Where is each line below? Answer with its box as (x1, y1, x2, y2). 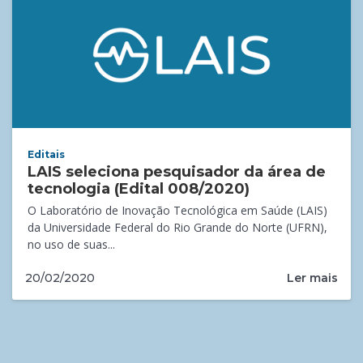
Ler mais (287, 270, 338, 285)
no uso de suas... (28, 236, 116, 252)
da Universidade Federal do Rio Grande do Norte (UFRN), (28, 219, 328, 235)
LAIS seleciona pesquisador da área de (28, 162, 327, 181)
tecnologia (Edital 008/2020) (28, 179, 250, 198)
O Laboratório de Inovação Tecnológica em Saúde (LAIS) (28, 202, 328, 218)
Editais (28, 147, 66, 160)
